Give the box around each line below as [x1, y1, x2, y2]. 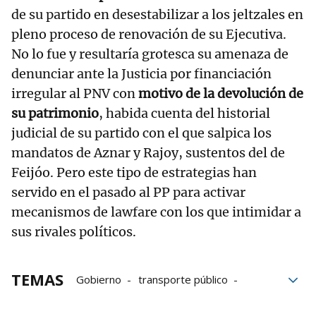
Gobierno [76, 272, 121, 287]
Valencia [76, 292, 115, 307]
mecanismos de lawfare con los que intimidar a [11, 204, 301, 221]
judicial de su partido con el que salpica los [11, 125, 272, 142]
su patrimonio [11, 105, 99, 122]
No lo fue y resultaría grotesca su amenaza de [11, 46, 288, 63]
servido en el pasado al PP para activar [11, 184, 245, 201]
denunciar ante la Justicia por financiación [11, 66, 272, 83]
